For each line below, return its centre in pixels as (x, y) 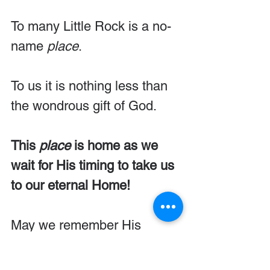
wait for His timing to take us (94, 165)
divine (30, 245)
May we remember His (78, 225)
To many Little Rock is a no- (91, 26)
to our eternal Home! (71, 185)
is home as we (116, 145)
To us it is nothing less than (91, 86)
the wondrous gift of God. (84, 105)
